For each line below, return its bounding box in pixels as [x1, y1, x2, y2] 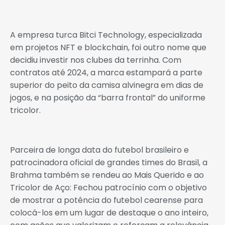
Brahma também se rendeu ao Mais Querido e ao [10, 169, 204, 181]
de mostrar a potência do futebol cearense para [10, 194, 203, 206]
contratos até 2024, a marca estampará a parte [10, 66, 202, 78]
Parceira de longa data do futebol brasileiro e [10, 144, 189, 156]
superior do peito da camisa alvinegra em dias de [10, 79, 203, 91]
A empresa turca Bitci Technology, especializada [10, 29, 202, 41]
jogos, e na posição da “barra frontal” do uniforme [10, 91, 205, 103]
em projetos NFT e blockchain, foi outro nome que [10, 41, 206, 53]
